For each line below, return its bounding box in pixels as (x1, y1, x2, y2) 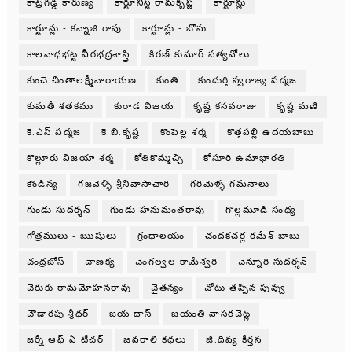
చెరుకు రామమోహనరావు (26, 281, 132, 294)
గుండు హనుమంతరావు (110, 203, 206, 216)
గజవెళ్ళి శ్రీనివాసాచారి (78, 178, 170, 190)
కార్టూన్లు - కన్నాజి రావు (26, 22, 123, 35)
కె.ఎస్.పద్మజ (26, 126, 82, 138)
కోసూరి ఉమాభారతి (203, 152, 286, 164)
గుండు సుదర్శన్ (26, 203, 91, 216)
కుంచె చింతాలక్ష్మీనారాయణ (26, 74, 137, 86)
